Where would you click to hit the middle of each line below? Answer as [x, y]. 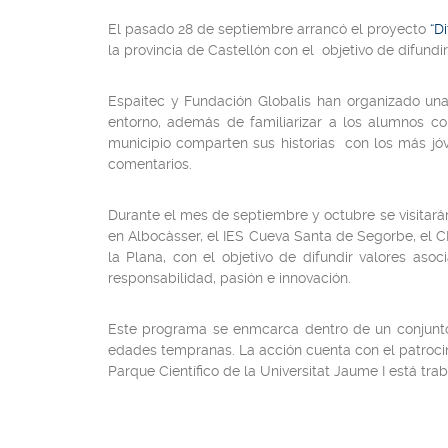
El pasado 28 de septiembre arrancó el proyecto [269, 29]
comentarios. [150, 164]
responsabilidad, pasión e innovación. [229, 278]
